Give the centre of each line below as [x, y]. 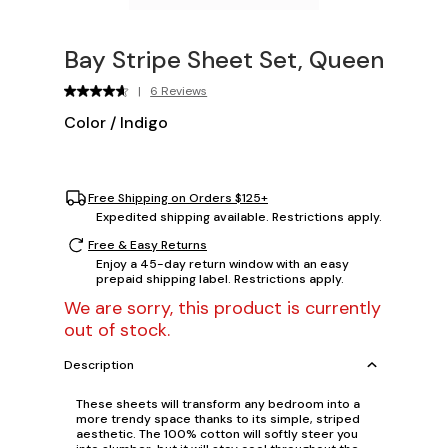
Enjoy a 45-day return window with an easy [222, 264]
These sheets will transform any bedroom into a [218, 404]
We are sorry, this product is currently [222, 308]
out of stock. [117, 330]
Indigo [144, 123]
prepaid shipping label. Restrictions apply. [220, 279]
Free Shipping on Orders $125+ [178, 197]
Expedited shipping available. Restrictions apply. [239, 217]
